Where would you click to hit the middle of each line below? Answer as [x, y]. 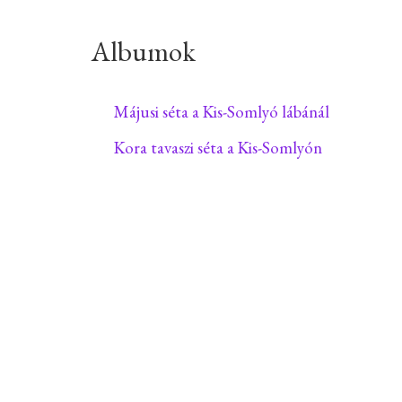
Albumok [143, 51]
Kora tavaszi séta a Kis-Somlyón [218, 148]
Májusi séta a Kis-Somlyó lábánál [221, 112]
